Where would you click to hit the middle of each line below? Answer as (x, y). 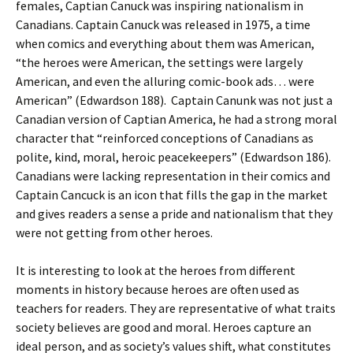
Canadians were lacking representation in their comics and (173, 176)
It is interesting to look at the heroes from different (156, 270)
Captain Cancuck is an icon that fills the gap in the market (172, 195)
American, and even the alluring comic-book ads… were (165, 81)
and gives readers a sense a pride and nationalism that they (174, 214)
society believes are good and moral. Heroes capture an (163, 327)
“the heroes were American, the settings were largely (159, 62)
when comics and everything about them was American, (165, 43)
